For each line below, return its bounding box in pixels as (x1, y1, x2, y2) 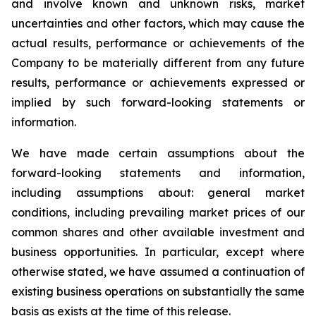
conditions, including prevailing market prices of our (11, 205, 305, 219)
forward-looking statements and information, (11, 166, 305, 180)
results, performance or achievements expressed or (11, 75, 305, 90)
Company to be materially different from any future (11, 56, 305, 70)
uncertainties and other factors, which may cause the (11, 16, 305, 30)
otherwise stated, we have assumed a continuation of (11, 265, 305, 279)
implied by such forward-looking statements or (11, 95, 305, 109)
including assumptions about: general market (11, 186, 305, 200)
